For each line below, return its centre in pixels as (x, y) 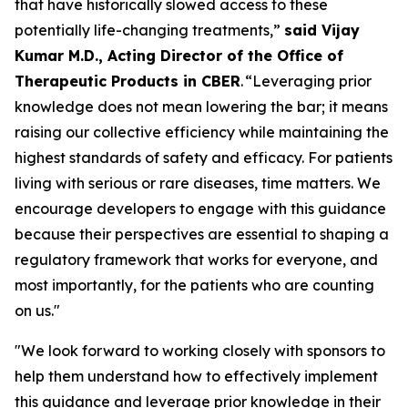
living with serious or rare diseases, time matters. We (198, 183)
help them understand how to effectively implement (196, 376)
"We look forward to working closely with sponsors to (200, 351)
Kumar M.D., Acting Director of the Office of (179, 56)
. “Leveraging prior (306, 81)
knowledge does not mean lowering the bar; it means (201, 107)
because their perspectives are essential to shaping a (202, 234)
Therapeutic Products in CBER (127, 81)
